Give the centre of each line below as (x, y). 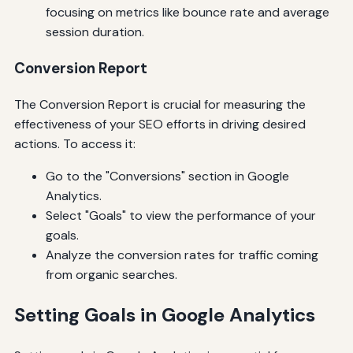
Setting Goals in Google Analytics (164, 314)
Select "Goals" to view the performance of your (180, 215)
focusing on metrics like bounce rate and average (187, 13)
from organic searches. (111, 274)
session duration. (95, 32)
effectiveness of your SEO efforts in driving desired (160, 124)
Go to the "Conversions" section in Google (167, 176)
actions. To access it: (74, 143)
